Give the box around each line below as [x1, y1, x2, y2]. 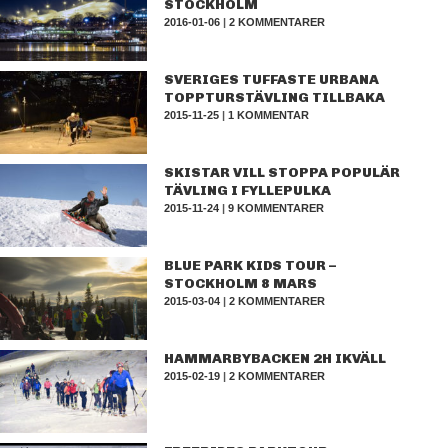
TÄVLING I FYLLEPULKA [164, 182, 332, 199]
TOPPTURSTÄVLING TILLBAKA [164, 89, 386, 106]
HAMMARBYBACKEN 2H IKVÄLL [164, 350, 387, 367]
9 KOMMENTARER [228, 202, 325, 214]
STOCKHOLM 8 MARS [164, 275, 318, 292]
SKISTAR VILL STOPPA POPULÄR [164, 164, 401, 181]
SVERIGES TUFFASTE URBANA [164, 71, 380, 88]
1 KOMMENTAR [228, 109, 310, 121]
